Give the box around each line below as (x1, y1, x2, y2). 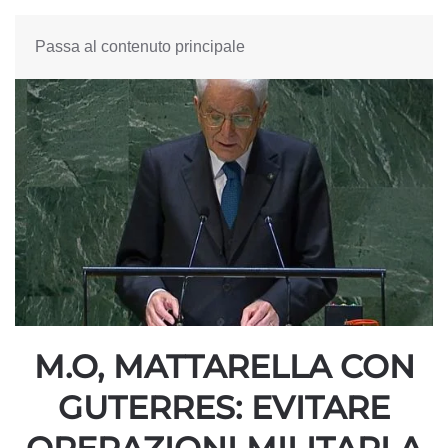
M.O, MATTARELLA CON (33, 346, 415, 386)
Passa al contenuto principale (35, 38, 245, 55)
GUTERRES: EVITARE (58, 387, 390, 427)
